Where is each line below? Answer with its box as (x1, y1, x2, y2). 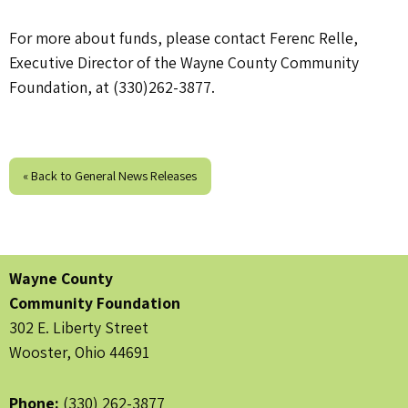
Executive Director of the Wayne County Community (9, 52, 359, 74)
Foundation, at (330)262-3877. (9, 76, 215, 98)
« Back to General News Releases (23, 167, 198, 185)
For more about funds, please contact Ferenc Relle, (9, 27, 358, 49)
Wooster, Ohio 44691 (9, 342, 149, 362)
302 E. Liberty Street (9, 317, 148, 338)
